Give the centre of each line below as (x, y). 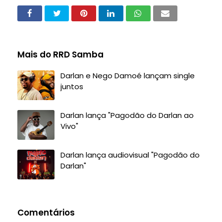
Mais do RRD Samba (60, 55)
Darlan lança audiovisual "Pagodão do (130, 155)
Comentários (46, 213)
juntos (72, 86)
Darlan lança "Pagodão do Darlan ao (127, 115)
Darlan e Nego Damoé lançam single (128, 76)
